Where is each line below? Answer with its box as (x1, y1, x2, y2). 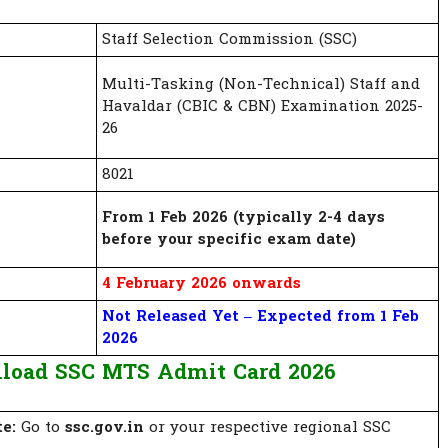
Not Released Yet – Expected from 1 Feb (102, 305, 419, 328)
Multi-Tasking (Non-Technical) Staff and (102, 73, 420, 96)
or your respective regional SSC (144, 416, 391, 439)
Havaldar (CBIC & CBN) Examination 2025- (102, 95, 423, 118)
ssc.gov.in (65, 416, 144, 439)
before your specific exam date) (102, 228, 356, 251)
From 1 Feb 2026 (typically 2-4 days (102, 206, 385, 229)
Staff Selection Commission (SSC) (102, 28, 357, 51)
